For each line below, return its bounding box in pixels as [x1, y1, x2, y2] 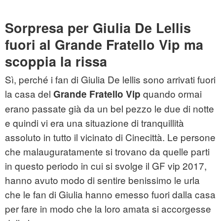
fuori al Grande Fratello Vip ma [5, 35, 203, 54]
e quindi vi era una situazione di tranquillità [5, 116, 184, 130]
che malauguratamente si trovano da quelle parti [5, 145, 210, 158]
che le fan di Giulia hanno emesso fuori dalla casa [5, 187, 216, 201]
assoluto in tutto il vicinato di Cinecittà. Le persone [5, 130, 216, 144]
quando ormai [141, 87, 202, 101]
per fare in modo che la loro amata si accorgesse [5, 202, 211, 216]
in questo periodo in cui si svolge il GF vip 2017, [5, 159, 207, 173]
